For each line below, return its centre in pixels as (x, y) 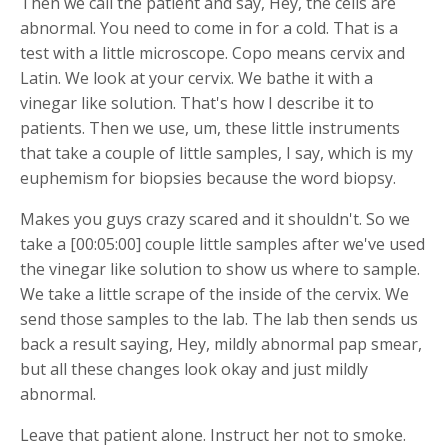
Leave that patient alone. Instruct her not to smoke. (213, 434)
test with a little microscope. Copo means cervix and (212, 52)
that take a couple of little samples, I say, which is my (216, 152)
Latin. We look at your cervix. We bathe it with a (196, 77)
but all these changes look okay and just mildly (194, 368)
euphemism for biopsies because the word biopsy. (208, 177)
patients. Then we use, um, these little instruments (210, 127)
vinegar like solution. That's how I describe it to (197, 102)
